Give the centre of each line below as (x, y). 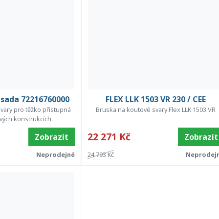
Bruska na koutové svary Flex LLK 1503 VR (156, 109)
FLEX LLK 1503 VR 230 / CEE (156, 99)
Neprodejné (55, 154)
